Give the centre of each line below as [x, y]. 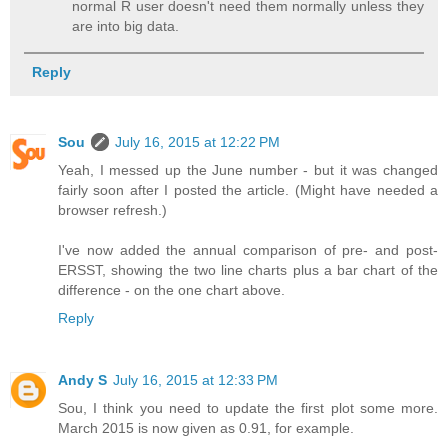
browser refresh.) [112, 209]
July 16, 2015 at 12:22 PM [197, 141]
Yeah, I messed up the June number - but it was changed [248, 169]
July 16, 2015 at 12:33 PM [195, 379]
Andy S [82, 379]
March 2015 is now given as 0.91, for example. [206, 427]
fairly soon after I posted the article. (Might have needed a [248, 189]
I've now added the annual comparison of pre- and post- [248, 249]
